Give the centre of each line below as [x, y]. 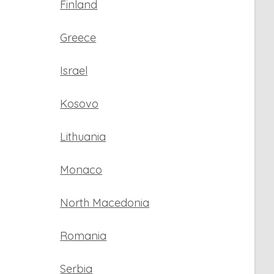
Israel [74, 71]
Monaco [81, 170]
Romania [83, 236]
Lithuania [83, 137]
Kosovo [80, 104]
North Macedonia [105, 203]
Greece [78, 38]
